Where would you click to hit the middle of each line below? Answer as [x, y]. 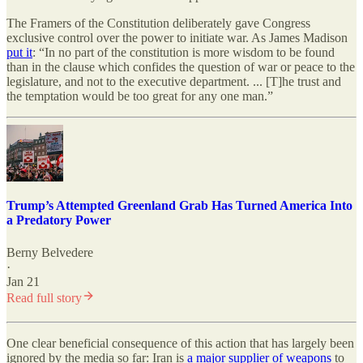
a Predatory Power [59, 220]
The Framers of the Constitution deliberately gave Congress [158, 23]
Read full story [44, 297]
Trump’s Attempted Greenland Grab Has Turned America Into [179, 206]
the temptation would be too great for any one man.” [140, 96]
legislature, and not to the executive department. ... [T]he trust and [174, 82]
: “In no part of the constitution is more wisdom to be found [184, 53]
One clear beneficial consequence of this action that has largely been [180, 343]
